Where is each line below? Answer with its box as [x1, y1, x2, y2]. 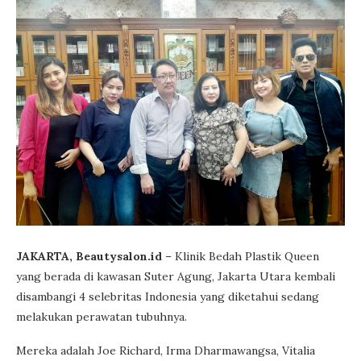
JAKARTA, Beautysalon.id [16, 248, 165, 263]
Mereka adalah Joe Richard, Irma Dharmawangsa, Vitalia [16, 342, 315, 358]
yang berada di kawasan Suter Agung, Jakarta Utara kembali [16, 268, 335, 284]
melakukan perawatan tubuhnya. [16, 309, 187, 324]
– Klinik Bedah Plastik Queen [165, 248, 319, 263]
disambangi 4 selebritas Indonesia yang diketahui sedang [16, 288, 319, 304]
